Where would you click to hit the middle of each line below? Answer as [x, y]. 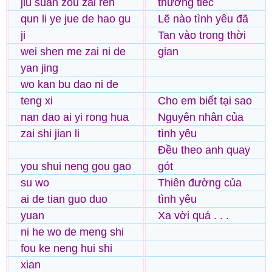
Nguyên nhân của [201, 117]
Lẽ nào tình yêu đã [203, 19]
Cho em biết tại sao [205, 101]
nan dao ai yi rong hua [75, 117]
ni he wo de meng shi [72, 232]
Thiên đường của [200, 183]
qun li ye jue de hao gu [76, 19]
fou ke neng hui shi [66, 249]
